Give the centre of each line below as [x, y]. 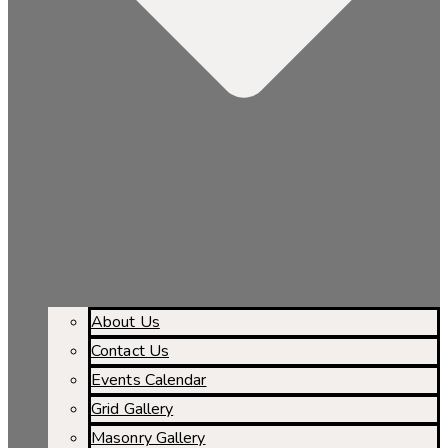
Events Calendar [149, 380]
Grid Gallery [132, 409]
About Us [125, 322]
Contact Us [130, 351]
